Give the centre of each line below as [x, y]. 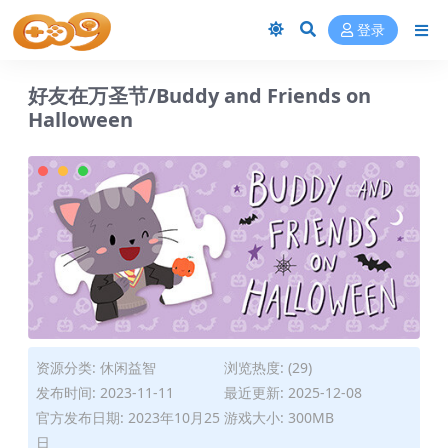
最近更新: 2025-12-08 [293, 393]
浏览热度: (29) [268, 368]
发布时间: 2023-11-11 [105, 393]
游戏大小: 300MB [279, 418]
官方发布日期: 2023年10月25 [128, 418]
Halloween [80, 119]
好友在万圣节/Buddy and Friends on [199, 95]
